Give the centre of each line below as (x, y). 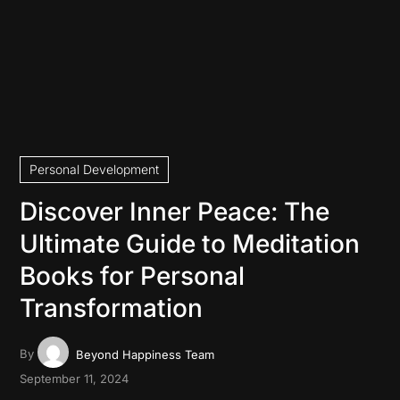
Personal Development (95, 169)
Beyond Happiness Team (145, 354)
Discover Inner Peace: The (175, 211)
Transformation (112, 308)
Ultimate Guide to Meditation (190, 243)
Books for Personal (133, 275)
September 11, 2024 (75, 378)
